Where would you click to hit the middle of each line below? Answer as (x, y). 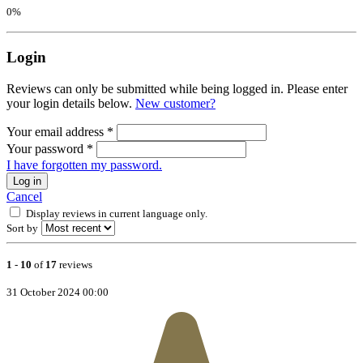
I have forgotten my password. (84, 164)
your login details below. (71, 103)
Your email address (57, 131)
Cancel (24, 196)
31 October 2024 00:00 (58, 292)
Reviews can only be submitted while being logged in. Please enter (177, 88)
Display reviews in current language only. (117, 213)
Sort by (22, 228)
